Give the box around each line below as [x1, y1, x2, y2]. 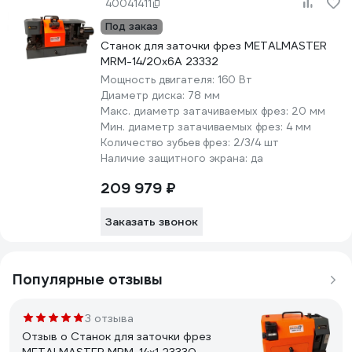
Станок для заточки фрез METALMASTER [101, 38, 327, 53]
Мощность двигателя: [101, 73, 218, 86]
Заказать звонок [105, 214, 198, 229]
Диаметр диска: [101, 89, 188, 102]
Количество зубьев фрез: [101, 136, 233, 149]
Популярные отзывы [13, 270, 163, 288]
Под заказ [105, 20, 158, 33]
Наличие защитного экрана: [101, 152, 251, 165]
